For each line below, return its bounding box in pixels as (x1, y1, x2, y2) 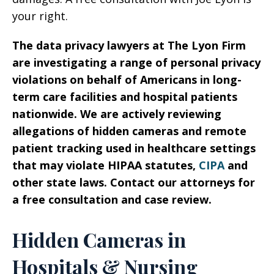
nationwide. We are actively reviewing (12, 106, 221, 121)
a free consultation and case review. (12, 192, 212, 207)
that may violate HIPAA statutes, (12, 158, 199, 172)
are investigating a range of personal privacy (12, 55, 261, 70)
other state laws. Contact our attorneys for (12, 175, 255, 190)
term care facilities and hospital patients (12, 89, 237, 104)
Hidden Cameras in (12, 226, 186, 253)
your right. (12, 9, 68, 23)
